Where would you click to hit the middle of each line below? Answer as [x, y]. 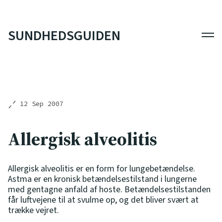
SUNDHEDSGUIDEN [64, 36]
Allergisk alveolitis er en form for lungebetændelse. [102, 168]
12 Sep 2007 [42, 104]
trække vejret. [33, 210]
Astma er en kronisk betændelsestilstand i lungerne [102, 179]
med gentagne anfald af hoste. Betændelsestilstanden [109, 189]
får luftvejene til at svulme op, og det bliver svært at [103, 200]
